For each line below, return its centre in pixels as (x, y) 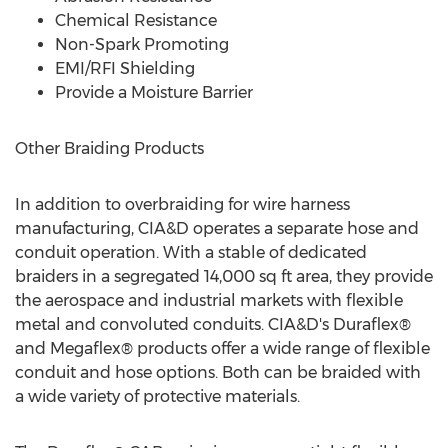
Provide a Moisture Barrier (154, 92)
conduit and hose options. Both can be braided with (218, 372)
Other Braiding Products (109, 148)
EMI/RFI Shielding (125, 68)
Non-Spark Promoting (142, 44)
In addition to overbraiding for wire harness (182, 204)
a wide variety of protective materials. (157, 396)
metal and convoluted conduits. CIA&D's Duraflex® (213, 324)
